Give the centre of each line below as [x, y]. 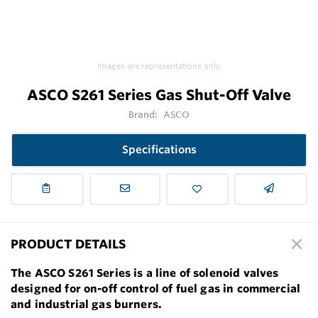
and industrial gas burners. [87, 304]
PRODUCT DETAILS [68, 244]
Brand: [144, 115]
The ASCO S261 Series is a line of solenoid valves [145, 273]
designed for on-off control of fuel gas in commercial [156, 288]
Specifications [159, 150]
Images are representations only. [159, 66]
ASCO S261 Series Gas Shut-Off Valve [159, 95]
